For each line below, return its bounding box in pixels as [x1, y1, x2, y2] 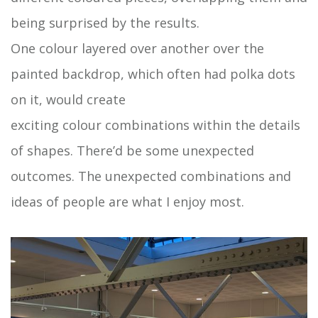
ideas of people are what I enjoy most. [11, 193, 255, 211]
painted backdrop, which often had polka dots [11, 65, 295, 83]
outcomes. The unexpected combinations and [11, 168, 291, 185]
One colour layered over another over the [11, 40, 264, 57]
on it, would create [11, 91, 126, 109]
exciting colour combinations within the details [11, 116, 300, 134]
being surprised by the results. [11, 14, 199, 32]
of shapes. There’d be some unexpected [11, 142, 254, 160]
